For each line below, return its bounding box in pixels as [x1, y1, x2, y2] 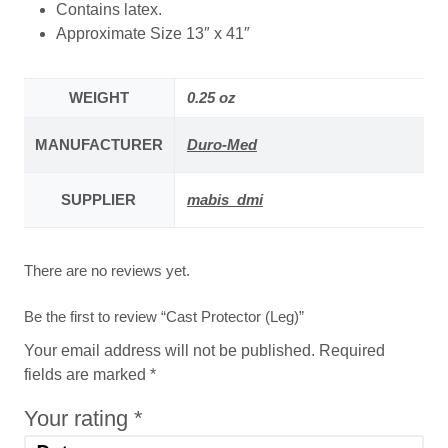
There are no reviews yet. [23, 262, 190, 280]
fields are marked [23, 365, 150, 383]
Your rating [23, 405, 134, 431]
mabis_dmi [186, 191, 263, 209]
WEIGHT [68, 89, 129, 107]
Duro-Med [186, 136, 257, 154]
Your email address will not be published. [23, 341, 315, 359]
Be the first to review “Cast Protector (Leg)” [23, 307, 304, 325]
